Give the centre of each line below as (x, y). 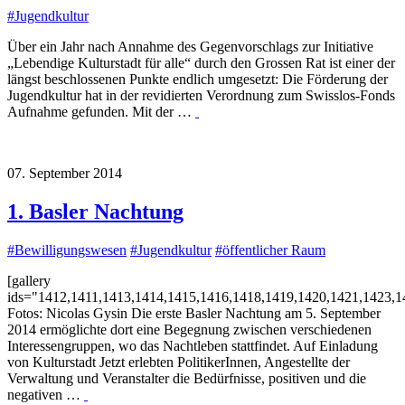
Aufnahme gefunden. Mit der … (101, 111)
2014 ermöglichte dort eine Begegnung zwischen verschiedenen (189, 329)
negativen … (46, 394)
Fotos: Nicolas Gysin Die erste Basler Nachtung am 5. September (194, 313)
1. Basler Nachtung (95, 211)
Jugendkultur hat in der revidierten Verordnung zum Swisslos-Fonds (201, 95)
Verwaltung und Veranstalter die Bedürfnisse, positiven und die (187, 378)
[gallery (29, 280)
